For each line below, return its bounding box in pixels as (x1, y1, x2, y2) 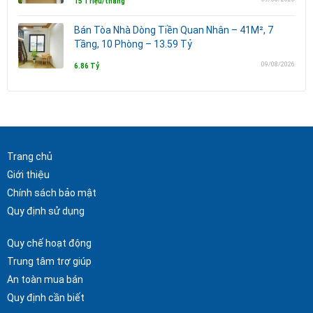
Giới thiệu (7, 168, 50, 180)
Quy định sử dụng (7, 205, 85, 217)
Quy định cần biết (7, 291, 85, 303)
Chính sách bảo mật (7, 187, 96, 198)
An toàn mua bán (7, 273, 83, 285)
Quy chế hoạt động (7, 237, 92, 249)
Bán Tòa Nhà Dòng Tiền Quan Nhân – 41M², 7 (74, 24, 273, 36)
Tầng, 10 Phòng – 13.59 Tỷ (74, 38, 192, 50)
